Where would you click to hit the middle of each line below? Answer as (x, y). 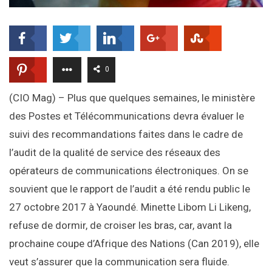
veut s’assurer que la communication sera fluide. (119, 262)
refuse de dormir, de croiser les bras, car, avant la (121, 226)
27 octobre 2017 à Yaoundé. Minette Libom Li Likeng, (130, 207)
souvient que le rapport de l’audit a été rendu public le (130, 189)
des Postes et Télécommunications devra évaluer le (127, 116)
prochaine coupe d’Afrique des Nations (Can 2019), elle (134, 244)
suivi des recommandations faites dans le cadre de (126, 134)
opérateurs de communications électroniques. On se (129, 171)
